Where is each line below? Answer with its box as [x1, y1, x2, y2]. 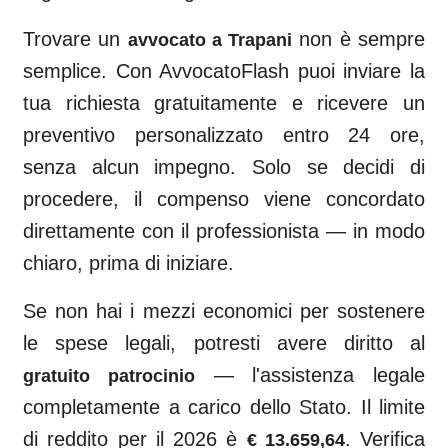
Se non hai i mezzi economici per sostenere [23, 300, 425, 322]
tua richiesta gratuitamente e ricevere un [23, 92, 425, 114]
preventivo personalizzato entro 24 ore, [23, 124, 425, 146]
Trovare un [23, 28, 128, 50]
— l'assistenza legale [194, 364, 425, 386]
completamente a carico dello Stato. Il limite [23, 396, 425, 418]
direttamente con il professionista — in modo [23, 220, 425, 242]
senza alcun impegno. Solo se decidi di [23, 156, 425, 178]
